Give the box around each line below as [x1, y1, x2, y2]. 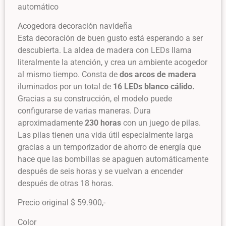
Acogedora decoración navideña [18, 21, 132, 31]
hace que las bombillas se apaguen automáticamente [18, 154, 208, 164]
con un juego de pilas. [121, 118, 201, 128]
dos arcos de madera [120, 69, 196, 79]
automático [18, 2, 59, 12]
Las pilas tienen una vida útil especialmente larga [18, 130, 193, 140]
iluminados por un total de [18, 81, 113, 91]
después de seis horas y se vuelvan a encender [18, 166, 183, 176]
